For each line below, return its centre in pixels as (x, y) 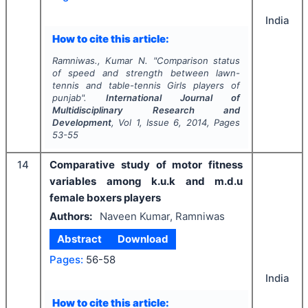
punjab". (79, 98)
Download (143, 239)
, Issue (156, 122)
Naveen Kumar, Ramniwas (162, 216)
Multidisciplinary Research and (146, 110)
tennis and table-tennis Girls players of (146, 85)
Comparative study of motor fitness (146, 165)
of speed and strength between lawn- (146, 73)
